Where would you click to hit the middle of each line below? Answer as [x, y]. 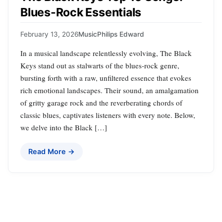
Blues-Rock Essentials [81, 12]
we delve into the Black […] [64, 128]
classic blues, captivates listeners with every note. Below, [108, 115]
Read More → [52, 152]
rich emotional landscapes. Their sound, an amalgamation [110, 90]
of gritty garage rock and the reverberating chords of [101, 103]
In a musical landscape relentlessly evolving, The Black [106, 53]
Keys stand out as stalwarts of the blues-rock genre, [100, 66]
